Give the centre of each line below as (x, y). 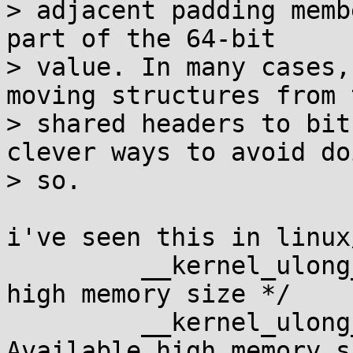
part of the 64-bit (141, 39)
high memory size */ (149, 294)
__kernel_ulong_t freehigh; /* (74, 322)
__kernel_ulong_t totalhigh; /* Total (74, 266)
